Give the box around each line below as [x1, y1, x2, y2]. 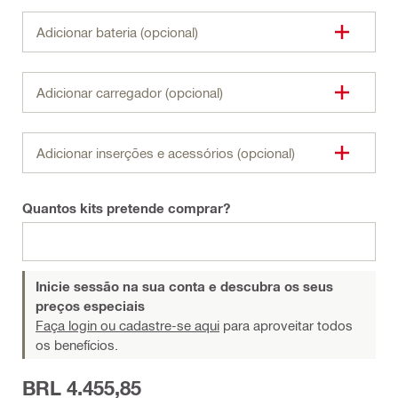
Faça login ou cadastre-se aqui [36, 316, 219, 333]
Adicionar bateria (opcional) [36, 23, 198, 40]
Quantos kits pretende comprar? [22, 199, 230, 216]
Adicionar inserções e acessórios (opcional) [36, 144, 295, 161]
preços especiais [36, 297, 145, 314]
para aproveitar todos [219, 316, 353, 333]
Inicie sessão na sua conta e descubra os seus [36, 277, 333, 294]
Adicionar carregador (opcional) [36, 84, 223, 100]
